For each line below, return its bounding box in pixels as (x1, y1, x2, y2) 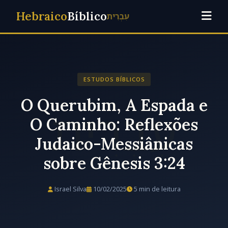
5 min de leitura (132, 184, 181, 193)
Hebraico (16, 9, 67, 23)
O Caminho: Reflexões (30, 114, 198, 135)
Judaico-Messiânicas (35, 133, 193, 155)
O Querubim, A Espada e (20, 95, 208, 116)
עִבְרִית (107, 11, 129, 22)
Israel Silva (52, 184, 87, 193)
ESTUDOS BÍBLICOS (83, 75, 145, 83)
